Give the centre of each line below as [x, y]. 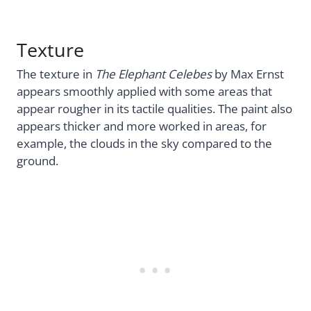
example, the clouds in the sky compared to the [144, 143]
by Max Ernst [248, 74]
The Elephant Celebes [153, 74]
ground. [37, 160]
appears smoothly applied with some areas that [144, 91]
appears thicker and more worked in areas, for [142, 126]
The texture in [56, 74]
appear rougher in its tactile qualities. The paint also [154, 108]
